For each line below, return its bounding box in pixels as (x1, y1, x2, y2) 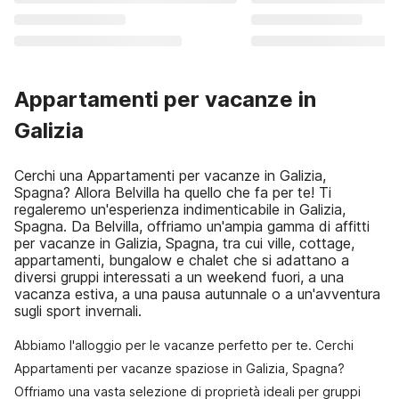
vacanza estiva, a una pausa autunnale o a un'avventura (14, 285, 380, 303)
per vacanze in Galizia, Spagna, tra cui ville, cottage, (14, 234, 354, 252)
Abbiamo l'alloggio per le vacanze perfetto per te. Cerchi (14, 338, 354, 353)
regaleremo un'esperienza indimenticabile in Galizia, (14, 200, 346, 218)
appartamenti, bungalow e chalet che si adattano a (14, 251, 349, 269)
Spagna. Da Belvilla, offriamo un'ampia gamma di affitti (14, 217, 370, 235)
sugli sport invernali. (14, 302, 142, 320)
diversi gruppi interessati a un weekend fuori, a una (14, 268, 344, 286)
